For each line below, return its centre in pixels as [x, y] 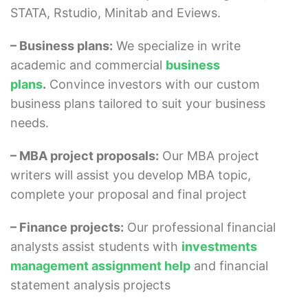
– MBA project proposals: [85, 156]
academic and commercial [88, 65]
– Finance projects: [67, 228]
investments [219, 247]
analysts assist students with [96, 247]
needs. [30, 123]
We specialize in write [177, 46]
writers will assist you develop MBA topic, [131, 175]
